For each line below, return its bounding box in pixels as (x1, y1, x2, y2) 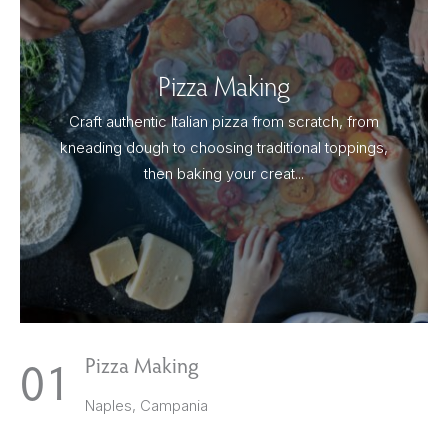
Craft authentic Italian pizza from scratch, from (69, 112, 379, 132)
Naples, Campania (84, 395, 208, 415)
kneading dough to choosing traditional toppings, (60, 138, 388, 158)
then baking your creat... (144, 164, 304, 184)
